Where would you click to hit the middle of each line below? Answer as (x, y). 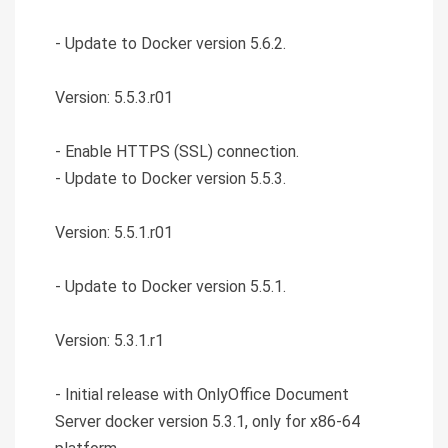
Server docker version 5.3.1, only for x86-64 (207, 421)
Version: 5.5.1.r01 (114, 232)
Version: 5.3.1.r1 (109, 340)
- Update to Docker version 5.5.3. (170, 178)
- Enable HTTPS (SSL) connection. (177, 151)
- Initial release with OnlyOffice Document (202, 394)
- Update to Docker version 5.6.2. (170, 43)
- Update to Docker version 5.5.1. (170, 286)
